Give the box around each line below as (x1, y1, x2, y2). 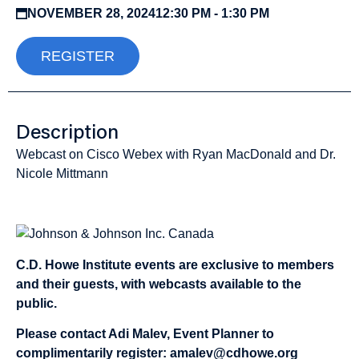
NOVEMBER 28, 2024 (27, 6, 155, 20)
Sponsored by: (16, 193, 218, 227)
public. (16, 296, 60, 310)
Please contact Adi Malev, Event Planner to (16, 327, 274, 341)
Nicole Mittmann (16, 167, 108, 180)
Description (16, 124, 119, 144)
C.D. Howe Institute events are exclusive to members (16, 257, 334, 272)
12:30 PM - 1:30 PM (155, 6, 269, 20)
